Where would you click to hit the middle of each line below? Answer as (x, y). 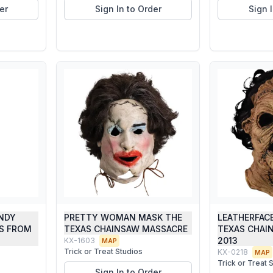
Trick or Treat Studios (103, 251)
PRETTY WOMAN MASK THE (123, 217)
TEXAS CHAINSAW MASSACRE (126, 229)
